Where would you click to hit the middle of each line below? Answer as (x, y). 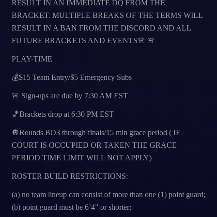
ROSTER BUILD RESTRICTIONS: (70, 176)
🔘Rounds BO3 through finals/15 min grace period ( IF (96, 132)
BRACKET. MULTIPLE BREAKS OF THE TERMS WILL (107, 15)
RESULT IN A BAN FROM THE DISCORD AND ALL (101, 28)
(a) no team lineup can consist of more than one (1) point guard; (108, 194)
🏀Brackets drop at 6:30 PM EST (63, 114)
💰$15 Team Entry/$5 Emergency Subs (72, 77)
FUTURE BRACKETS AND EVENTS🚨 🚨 (83, 40)
